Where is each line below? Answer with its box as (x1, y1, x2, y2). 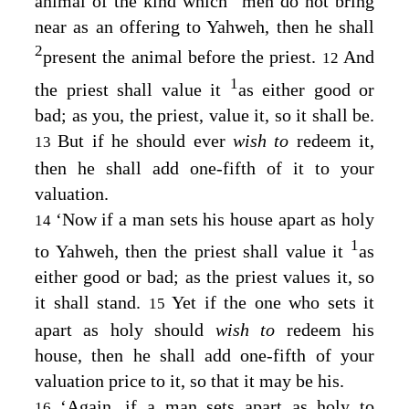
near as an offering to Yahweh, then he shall (35, 16, 374, 37)
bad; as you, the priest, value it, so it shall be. (35, 104, 374, 125)
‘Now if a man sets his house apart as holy (55, 208, 375, 229)
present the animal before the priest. (43, 47, 322, 68)
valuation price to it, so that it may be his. (35, 371, 344, 392)
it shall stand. (35, 292, 149, 313)
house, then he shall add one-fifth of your (35, 345, 374, 366)
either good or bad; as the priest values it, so (35, 267, 374, 288)
